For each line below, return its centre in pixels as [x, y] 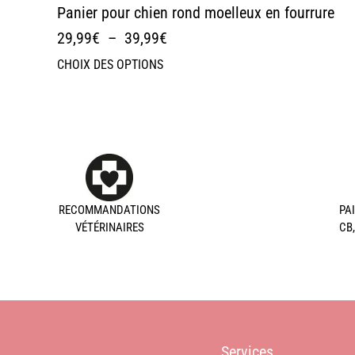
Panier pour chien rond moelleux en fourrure [196, 13]
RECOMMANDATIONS [109, 210]
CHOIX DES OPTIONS [110, 65]
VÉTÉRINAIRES [109, 228]
